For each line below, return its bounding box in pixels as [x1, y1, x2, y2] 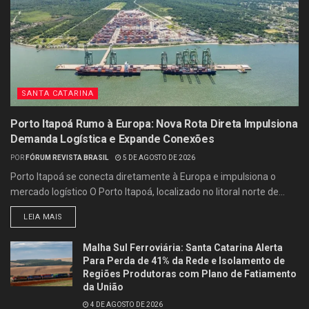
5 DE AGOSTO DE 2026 [121, 154, 195, 162]
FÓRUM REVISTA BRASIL [26, 154, 108, 162]
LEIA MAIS [23, 212, 63, 222]
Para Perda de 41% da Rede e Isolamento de [83, 255, 285, 267]
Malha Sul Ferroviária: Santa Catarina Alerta [83, 242, 283, 254]
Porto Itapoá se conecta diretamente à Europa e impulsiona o [10, 171, 276, 183]
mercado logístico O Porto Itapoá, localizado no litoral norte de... [10, 186, 285, 198]
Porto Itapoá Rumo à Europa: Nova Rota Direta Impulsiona [10, 117, 298, 131]
